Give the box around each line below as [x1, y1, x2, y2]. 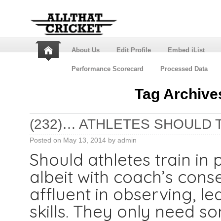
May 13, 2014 [63, 136, 106, 144]
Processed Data [160, 65, 208, 73]
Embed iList [167, 46, 205, 54]
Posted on [29, 136, 61, 144]
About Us [71, 46, 100, 54]
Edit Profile [116, 46, 151, 54]
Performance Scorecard [71, 65, 144, 73]
